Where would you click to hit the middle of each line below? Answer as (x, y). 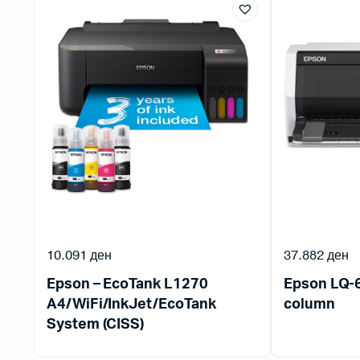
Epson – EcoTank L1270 (127, 284)
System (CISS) (96, 324)
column (309, 304)
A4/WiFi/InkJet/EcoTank (131, 304)
